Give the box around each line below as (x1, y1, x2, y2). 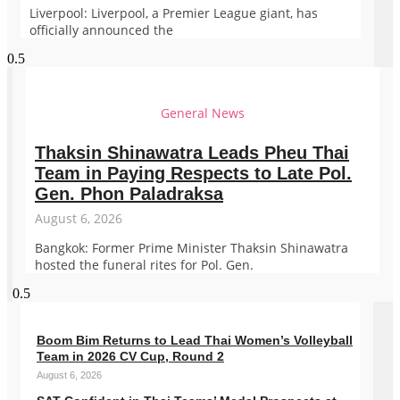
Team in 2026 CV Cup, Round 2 (37, 349, 224, 364)
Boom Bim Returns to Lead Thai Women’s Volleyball (37, 333, 353, 348)
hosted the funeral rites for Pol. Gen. (35, 256, 254, 274)
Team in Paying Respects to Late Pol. (35, 163, 352, 184)
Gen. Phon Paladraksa (35, 184, 223, 204)
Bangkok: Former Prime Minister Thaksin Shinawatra (35, 239, 348, 257)
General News (161, 104, 245, 121)
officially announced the (29, 21, 173, 39)
